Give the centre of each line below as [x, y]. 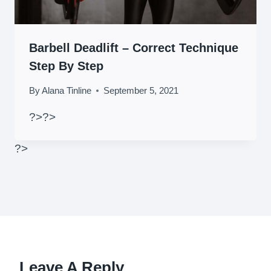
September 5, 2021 [141, 91]
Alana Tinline [67, 91]
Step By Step [66, 66]
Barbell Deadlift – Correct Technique [134, 48]
